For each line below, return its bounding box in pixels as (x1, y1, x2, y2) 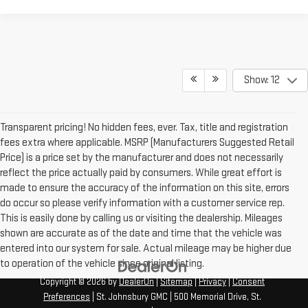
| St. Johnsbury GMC (90, 291, 168, 303)
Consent (232, 276, 265, 288)
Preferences (43, 291, 90, 303)
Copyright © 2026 (40, 276, 108, 288)
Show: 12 (244, 74, 280, 87)
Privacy (199, 276, 226, 288)
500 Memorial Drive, (172, 291, 249, 303)
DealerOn (119, 276, 154, 288)
